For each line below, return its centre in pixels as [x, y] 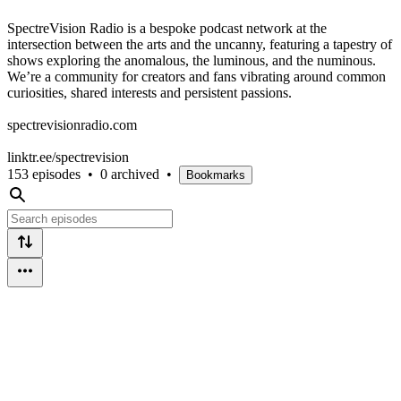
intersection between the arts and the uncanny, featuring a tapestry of [200, 44]
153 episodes [44, 174]
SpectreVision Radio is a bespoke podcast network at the [167, 28]
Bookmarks [216, 175]
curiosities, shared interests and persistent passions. [149, 92]
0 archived [130, 174]
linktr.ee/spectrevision [68, 157]
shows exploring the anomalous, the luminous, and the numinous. [192, 60]
